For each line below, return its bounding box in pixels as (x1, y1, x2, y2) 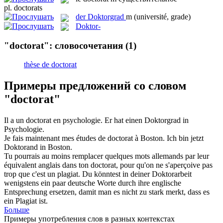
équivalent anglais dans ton (4, 161, 91, 170)
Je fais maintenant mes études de (4, 134, 108, 143)
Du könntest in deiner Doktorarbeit (82, 170, 192, 179)
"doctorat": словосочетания (4, 40, 123, 51)
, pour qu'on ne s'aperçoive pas (116, 161, 213, 170)
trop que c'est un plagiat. (4, 170, 80, 179)
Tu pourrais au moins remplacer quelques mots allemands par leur (4, 152, 209, 161)
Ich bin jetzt (167, 134, 204, 143)
